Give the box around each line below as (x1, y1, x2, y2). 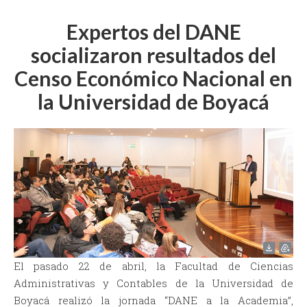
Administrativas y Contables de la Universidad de (14, 276, 293, 291)
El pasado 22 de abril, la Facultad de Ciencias (14, 259, 293, 273)
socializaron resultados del (31, 42, 276, 67)
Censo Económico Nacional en (14, 65, 293, 90)
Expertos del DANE (66, 19, 241, 44)
